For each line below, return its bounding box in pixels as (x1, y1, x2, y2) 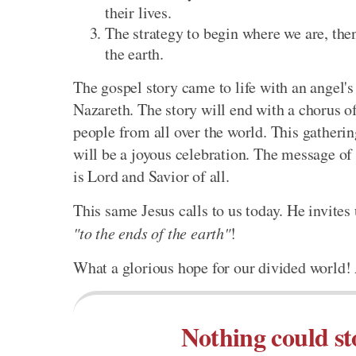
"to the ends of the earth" (73, 222, 230, 244)
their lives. (105, 2, 172, 24)
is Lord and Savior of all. (73, 165, 230, 188)
